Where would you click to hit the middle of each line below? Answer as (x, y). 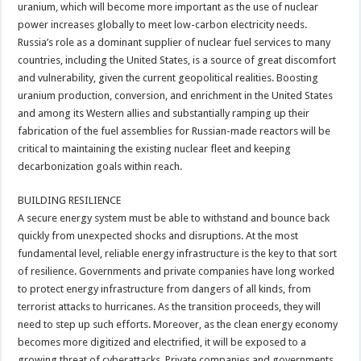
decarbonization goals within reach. (100, 166)
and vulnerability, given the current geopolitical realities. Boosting (168, 77)
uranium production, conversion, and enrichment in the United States (176, 95)
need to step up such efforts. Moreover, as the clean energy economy (178, 324)
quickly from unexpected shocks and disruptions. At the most (158, 235)
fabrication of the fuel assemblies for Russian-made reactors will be (174, 131)
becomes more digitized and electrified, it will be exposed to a (162, 342)
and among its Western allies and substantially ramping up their (164, 113)
